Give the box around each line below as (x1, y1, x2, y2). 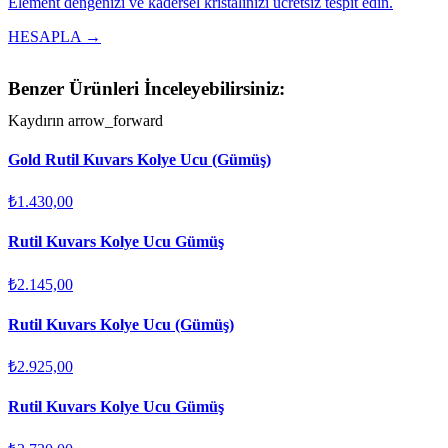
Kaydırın (8, 111, 68, 129)
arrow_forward (68, 111, 163, 129)
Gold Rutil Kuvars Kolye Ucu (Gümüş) (8, 150, 271, 168)
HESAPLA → (8, 27, 101, 45)
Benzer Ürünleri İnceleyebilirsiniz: (8, 77, 285, 99)
